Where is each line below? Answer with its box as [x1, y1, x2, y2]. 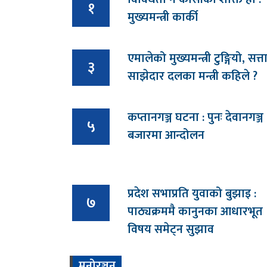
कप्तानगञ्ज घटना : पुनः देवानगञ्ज [128, 107, 263, 128]
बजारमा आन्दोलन [128, 125, 204, 146]
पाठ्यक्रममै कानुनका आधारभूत [128, 201, 263, 222]
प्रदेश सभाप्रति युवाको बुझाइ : [128, 184, 256, 204]
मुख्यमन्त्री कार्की [128, 7, 198, 28]
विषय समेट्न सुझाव [128, 219, 214, 240]
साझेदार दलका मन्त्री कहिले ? [128, 66, 257, 87]
